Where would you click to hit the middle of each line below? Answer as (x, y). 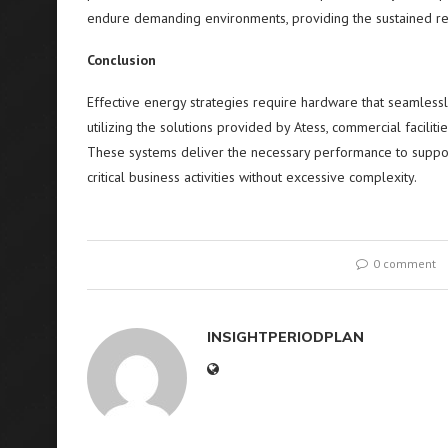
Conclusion (121, 60)
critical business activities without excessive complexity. (252, 177)
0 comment (405, 263)
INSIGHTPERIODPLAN (285, 337)
